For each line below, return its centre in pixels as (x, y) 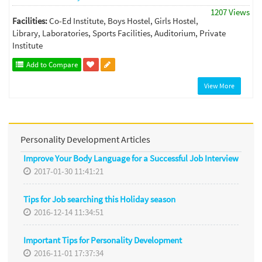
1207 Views (230, 12)
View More (219, 85)
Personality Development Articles (85, 139)
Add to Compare (51, 64)
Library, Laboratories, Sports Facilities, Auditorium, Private (119, 33)
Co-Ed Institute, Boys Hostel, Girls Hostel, (124, 20)
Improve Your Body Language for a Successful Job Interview (131, 158)
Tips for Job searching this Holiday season (99, 199)
